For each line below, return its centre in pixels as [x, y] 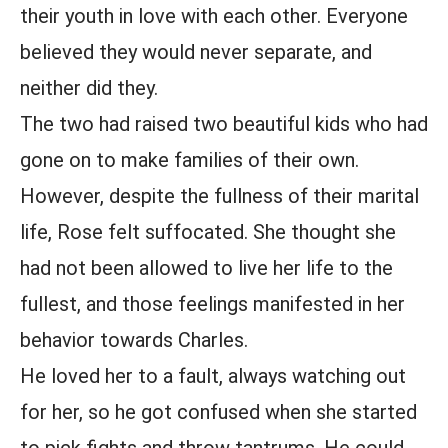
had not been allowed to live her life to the [206, 268]
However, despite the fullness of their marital [219, 196]
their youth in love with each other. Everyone [214, 16]
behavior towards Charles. [134, 340]
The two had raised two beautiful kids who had [224, 124]
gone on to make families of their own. [189, 160]
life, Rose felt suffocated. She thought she [208, 232]
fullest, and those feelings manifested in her [212, 304]
